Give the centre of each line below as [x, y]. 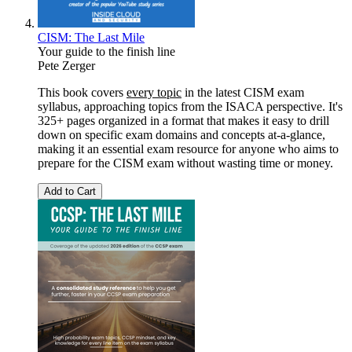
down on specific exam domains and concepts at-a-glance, [181, 134]
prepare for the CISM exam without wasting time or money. [185, 163]
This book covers [82, 92]
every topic [154, 92]
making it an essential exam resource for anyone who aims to [188, 148]
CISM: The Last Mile [91, 37]
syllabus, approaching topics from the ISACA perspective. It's [190, 106]
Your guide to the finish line [106, 51]
